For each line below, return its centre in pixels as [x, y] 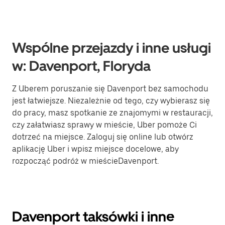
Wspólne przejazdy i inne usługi [111, 48]
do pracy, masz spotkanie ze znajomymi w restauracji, [113, 113]
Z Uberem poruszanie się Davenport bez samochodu [110, 89]
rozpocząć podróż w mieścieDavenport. [85, 161]
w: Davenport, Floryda [81, 66]
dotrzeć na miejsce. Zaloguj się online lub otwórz [103, 137]
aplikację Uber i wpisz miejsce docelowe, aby [95, 149]
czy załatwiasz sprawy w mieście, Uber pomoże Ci [104, 125]
